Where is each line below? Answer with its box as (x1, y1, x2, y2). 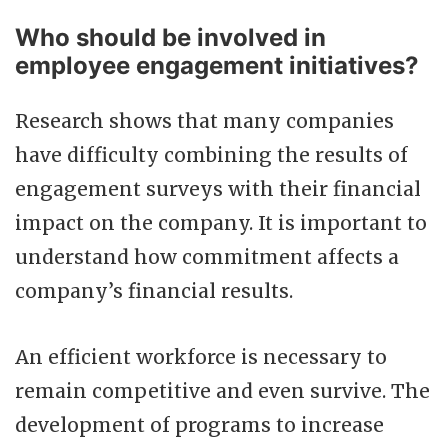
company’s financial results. (15, 278, 293, 303)
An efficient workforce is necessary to (15, 344, 387, 369)
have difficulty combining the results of (15, 142, 408, 167)
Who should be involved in (15, 22, 326, 52)
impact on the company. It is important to (15, 210, 427, 235)
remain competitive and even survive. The (15, 378, 430, 403)
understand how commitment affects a (15, 244, 399, 269)
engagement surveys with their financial (15, 176, 421, 201)
